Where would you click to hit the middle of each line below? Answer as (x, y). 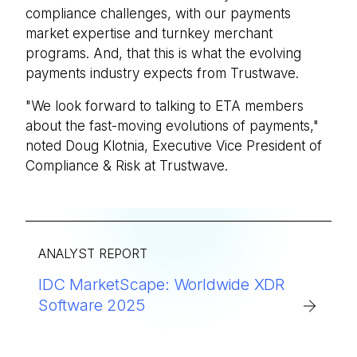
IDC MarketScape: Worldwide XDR (161, 284)
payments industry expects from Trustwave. (162, 73)
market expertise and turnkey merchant (149, 33)
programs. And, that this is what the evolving (163, 53)
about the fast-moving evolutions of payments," (172, 126)
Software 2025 (92, 305)
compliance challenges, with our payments (158, 14)
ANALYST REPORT (93, 253)
